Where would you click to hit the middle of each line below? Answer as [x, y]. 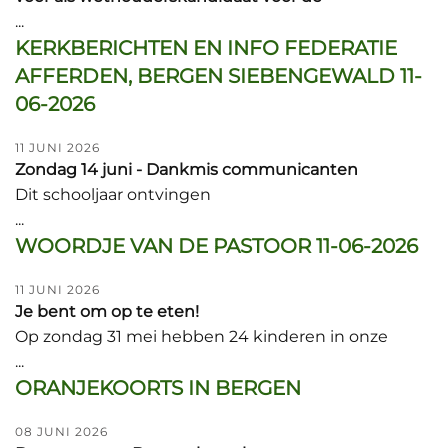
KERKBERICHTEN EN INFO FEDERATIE [206, 48]
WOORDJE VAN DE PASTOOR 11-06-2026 [216, 246]
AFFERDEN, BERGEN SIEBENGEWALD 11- [218, 76]
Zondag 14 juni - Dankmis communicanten [186, 169]
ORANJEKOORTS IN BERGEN [158, 388]
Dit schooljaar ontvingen [113, 194]
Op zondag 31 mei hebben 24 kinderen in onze [201, 336]
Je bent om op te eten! [107, 311]
